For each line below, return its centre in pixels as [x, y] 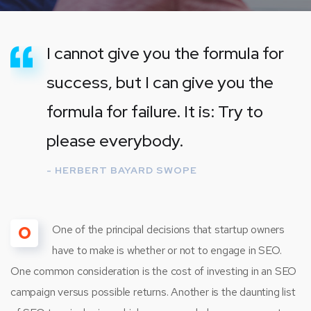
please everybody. [115, 141]
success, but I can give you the [160, 83]
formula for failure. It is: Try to [155, 112]
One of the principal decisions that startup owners [168, 230]
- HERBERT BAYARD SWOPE [122, 170]
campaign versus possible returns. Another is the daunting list [153, 292]
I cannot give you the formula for [165, 53]
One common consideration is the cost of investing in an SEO [154, 271]
